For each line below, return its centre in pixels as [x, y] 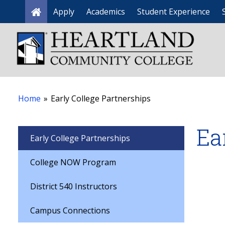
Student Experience [174, 12]
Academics [106, 12]
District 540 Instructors [74, 186]
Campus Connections [70, 210]
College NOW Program [73, 162]
